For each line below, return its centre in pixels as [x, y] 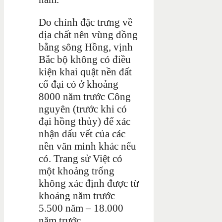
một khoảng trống [77, 171]
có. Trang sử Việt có [81, 158]
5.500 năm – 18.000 [81, 208]
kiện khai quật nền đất [85, 72]
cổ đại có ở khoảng [79, 84]
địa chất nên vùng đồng [88, 34]
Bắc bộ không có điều [85, 59]
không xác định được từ [89, 183]
